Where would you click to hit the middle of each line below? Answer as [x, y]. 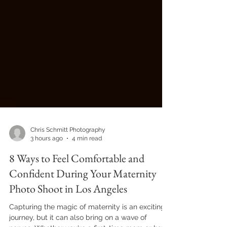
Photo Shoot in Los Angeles [68, 207]
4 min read [87, 156]
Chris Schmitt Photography [68, 148]
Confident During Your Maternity [83, 192]
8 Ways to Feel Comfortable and [77, 177]
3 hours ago [47, 156]
